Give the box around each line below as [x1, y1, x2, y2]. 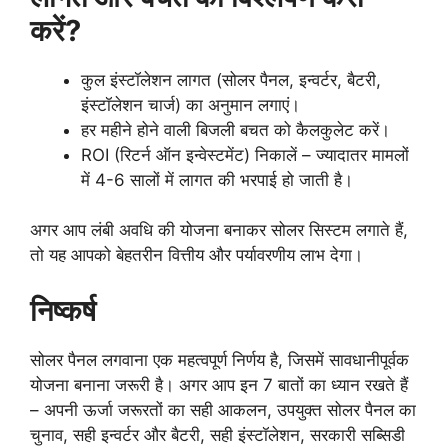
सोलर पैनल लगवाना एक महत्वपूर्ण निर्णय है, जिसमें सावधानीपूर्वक [30, 349, 409, 370]
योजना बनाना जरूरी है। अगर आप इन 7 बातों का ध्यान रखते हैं [30, 374, 408, 395]
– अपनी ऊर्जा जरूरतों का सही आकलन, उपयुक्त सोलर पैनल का [30, 399, 416, 420]
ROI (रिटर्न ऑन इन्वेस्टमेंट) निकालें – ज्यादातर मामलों [81, 144, 409, 165]
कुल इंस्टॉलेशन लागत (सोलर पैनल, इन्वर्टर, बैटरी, [81, 69, 381, 90]
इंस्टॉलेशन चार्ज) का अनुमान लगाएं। [81, 94, 300, 115]
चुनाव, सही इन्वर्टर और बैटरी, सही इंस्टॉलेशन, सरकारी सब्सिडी [30, 424, 405, 445]
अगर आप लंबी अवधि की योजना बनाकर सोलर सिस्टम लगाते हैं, [30, 220, 408, 241]
